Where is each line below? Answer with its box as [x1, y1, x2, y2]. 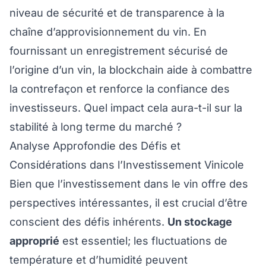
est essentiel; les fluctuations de [59, 235, 227, 248]
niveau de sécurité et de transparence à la [9, 7, 224, 20]
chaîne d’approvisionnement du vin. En [9, 26, 207, 39]
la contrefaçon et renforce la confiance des [9, 83, 230, 96]
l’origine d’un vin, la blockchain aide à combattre [9, 64, 252, 77]
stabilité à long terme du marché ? [9, 121, 182, 134]
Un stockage [167, 216, 232, 229]
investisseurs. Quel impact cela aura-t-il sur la [9, 102, 242, 115]
